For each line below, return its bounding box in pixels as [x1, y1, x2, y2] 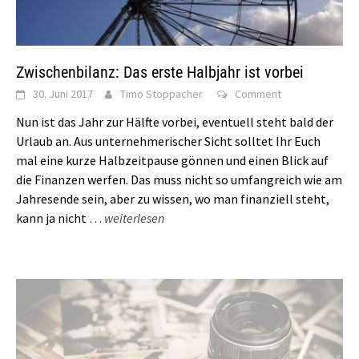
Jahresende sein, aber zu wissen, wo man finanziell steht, [16, 190, 329, 207]
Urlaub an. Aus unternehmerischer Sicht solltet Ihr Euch [16, 132, 321, 149]
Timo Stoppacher [120, 86, 203, 101]
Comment [235, 86, 281, 101]
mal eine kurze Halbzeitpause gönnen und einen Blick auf [16, 151, 329, 168]
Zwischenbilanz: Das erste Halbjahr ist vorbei [16, 62, 304, 82]
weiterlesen [104, 209, 164, 226]
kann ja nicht [16, 209, 87, 226]
